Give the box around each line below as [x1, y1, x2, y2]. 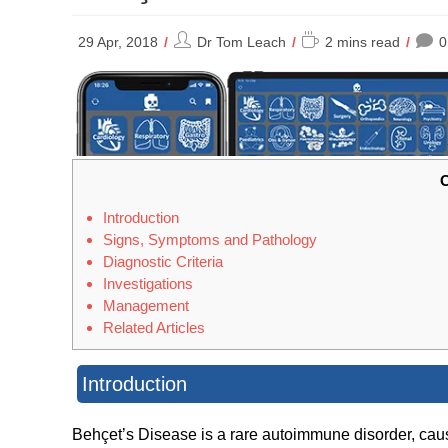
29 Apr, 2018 [78, 34, 158, 50]
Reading [301, 32, 354, 48]
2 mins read [325, 34, 400, 50]
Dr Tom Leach [197, 34, 286, 50]
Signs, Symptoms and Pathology [103, 231, 317, 249]
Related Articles [103, 319, 205, 337]
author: [173, 53, 218, 69]
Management [103, 297, 189, 315]
